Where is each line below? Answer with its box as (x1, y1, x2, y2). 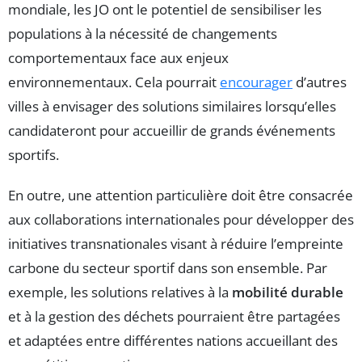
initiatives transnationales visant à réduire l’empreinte (8, 234, 343, 253)
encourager (220, 72, 293, 91)
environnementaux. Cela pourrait (8, 72, 220, 91)
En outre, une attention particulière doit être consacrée (8, 185, 353, 204)
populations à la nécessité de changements (8, 23, 277, 43)
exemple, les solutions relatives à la (8, 282, 232, 301)
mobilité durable (232, 282, 343, 301)
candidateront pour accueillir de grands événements (8, 120, 335, 140)
